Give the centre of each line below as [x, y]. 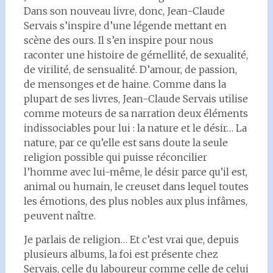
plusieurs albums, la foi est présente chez [121, 254]
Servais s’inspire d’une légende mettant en [125, 26]
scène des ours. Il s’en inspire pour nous [118, 40]
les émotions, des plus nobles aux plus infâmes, [135, 201]
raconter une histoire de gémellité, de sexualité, [136, 55]
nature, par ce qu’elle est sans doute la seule [126, 143]
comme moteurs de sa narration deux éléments [136, 113]
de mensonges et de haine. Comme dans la [125, 84]
